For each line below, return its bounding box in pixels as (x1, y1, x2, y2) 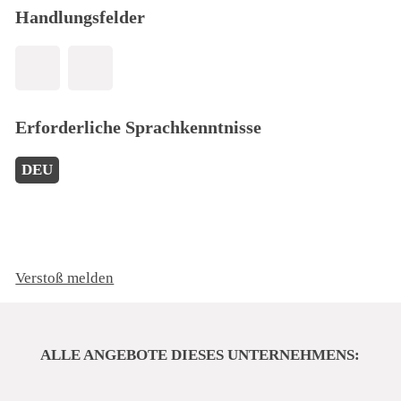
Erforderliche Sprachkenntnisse (15, 117, 262, 138)
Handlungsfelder (15, 7, 146, 28)
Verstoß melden (15, 269, 115, 286)
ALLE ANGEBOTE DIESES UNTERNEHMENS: (40, 346, 361, 363)
